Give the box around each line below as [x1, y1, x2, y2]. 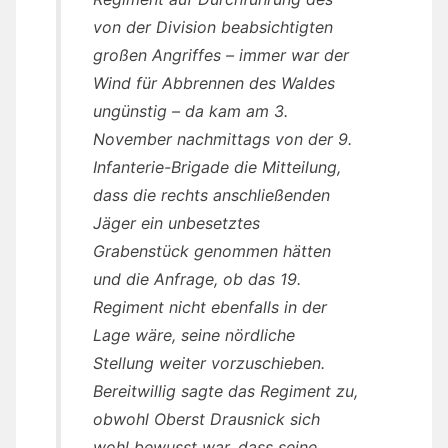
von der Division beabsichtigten [93, 17, 333, 38]
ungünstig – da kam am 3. [93, 101, 288, 122]
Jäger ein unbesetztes [93, 213, 260, 234]
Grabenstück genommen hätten [93, 241, 331, 262]
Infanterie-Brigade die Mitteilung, [93, 157, 341, 178]
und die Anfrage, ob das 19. [93, 269, 301, 290]
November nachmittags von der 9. [93, 129, 352, 150]
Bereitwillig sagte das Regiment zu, [93, 381, 358, 402]
